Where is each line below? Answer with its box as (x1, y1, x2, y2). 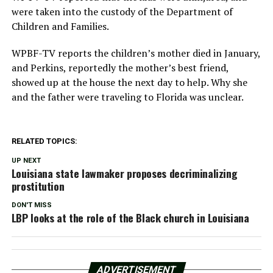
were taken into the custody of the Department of (11, 4, 233, 18)
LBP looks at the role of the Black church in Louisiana (11, 209, 249, 225)
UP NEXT (11, 156, 41, 165)
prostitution (11, 177, 65, 194)
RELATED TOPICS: (11, 136, 77, 146)
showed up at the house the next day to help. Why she (11, 75, 247, 89)
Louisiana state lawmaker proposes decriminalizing (11, 165, 238, 181)
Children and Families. (11, 19, 109, 33)
